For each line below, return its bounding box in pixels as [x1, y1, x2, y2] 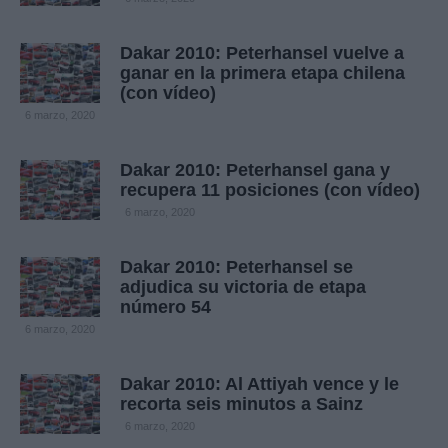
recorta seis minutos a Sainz [120, 394, 363, 415]
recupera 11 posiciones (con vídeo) [120, 180, 420, 201]
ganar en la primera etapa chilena [120, 63, 405, 84]
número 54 [120, 297, 211, 318]
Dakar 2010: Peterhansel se [120, 257, 353, 278]
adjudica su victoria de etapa [120, 277, 366, 298]
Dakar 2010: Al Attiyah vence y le [120, 374, 399, 395]
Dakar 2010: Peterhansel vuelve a [120, 43, 404, 64]
